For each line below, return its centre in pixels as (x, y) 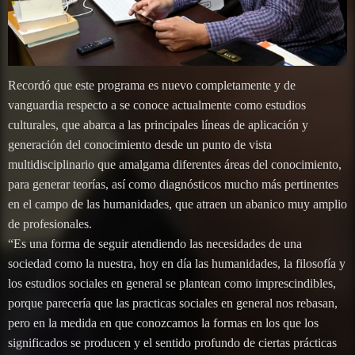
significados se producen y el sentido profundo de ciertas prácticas (172, 342)
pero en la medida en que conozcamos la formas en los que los (163, 323)
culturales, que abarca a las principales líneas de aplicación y (158, 124)
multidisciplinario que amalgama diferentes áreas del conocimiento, (175, 164)
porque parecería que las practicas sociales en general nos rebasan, (173, 303)
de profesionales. (50, 223)
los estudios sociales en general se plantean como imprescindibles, (172, 283)
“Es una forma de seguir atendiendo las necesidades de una (155, 243)
